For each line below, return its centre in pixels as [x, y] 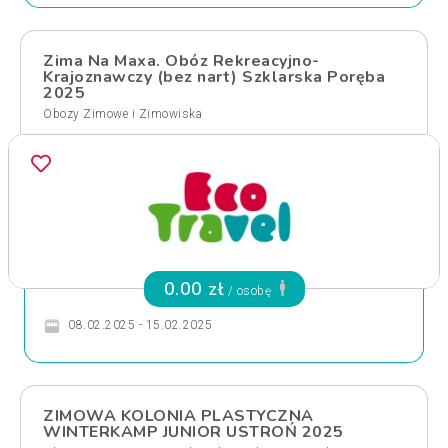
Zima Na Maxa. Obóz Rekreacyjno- [181, 61]
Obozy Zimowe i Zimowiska [122, 114]
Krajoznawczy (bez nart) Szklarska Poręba [214, 77]
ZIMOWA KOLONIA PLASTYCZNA [178, 416]
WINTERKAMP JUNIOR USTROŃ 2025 [193, 432]
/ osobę [249, 291]
